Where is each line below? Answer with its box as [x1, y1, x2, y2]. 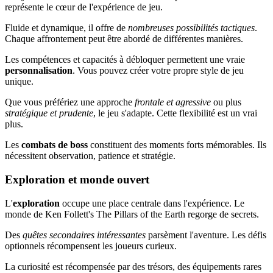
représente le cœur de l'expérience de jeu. [5, 2, 163, 13]
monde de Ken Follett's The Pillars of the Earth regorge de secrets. [5, 208, 259, 219]
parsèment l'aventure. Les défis [146, 229, 266, 240]
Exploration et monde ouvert [5, 173, 149, 186]
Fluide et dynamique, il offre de [5, 23, 128, 34]
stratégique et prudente [5, 108, 93, 119]
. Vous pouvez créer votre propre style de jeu [73, 65, 244, 76]
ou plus [211, 97, 241, 108]
